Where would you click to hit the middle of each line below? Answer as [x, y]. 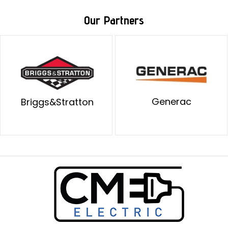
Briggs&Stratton [57, 102]
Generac [171, 102]
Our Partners [114, 20]
